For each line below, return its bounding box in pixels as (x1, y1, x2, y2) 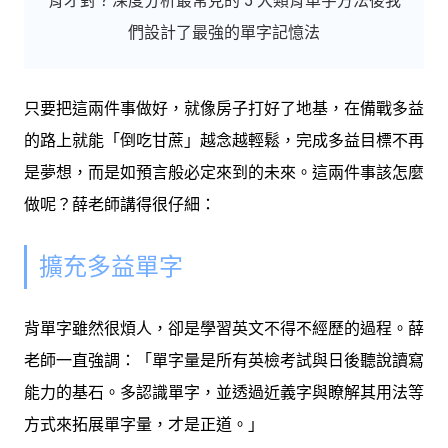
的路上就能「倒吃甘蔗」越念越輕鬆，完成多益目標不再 (24, 130, 424, 150)
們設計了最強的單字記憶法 (128, 22, 320, 42)
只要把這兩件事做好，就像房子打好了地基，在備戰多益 (24, 98, 424, 118)
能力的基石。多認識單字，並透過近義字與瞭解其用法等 (24, 382, 424, 402)
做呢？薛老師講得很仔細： (24, 194, 216, 214)
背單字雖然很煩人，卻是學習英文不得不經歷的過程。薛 (24, 318, 424, 338)
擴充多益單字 (39, 252, 183, 281)
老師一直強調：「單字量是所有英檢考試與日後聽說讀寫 (24, 350, 424, 370)
